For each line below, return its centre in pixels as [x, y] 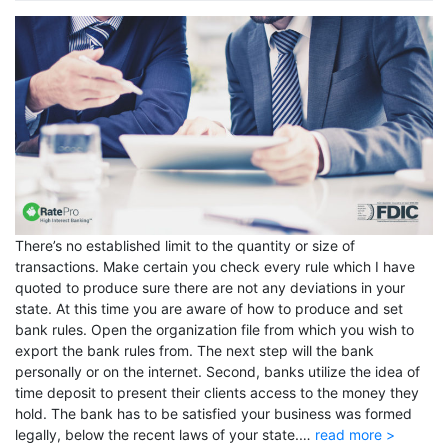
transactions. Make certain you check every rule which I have [215, 267]
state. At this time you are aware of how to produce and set [209, 309]
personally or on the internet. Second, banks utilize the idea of [217, 372]
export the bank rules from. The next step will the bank [194, 351]
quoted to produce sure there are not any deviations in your [210, 288]
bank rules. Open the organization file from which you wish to [214, 330]
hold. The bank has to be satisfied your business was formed [213, 414]
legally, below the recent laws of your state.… [165, 435]
